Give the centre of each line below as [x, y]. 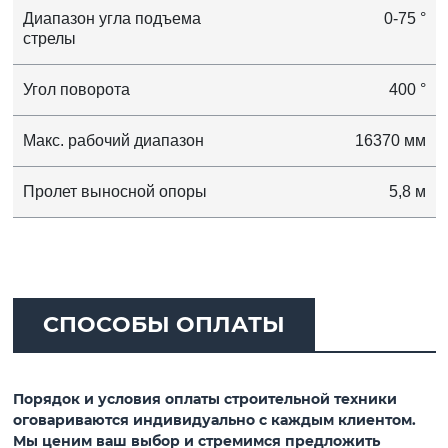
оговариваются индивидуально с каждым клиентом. [214, 420]
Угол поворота [76, 90]
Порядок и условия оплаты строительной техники [204, 399]
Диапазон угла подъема [111, 19]
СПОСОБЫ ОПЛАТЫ [163, 325]
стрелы [49, 39]
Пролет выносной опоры [114, 192]
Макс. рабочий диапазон [113, 141]
